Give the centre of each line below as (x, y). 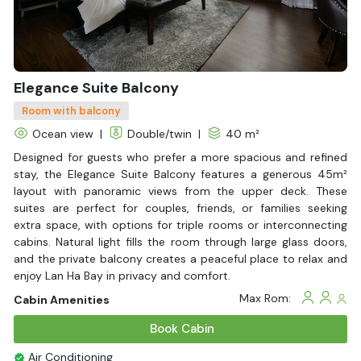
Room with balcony (72, 110)
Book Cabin (180, 328)
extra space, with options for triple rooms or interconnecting (180, 224)
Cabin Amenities (62, 299)
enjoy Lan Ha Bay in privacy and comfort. (122, 275)
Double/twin (160, 133)
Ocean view (63, 133)
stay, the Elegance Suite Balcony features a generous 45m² (180, 174)
